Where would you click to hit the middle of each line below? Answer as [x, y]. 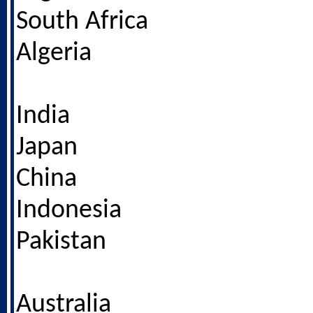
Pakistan [61, 242]
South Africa [82, 22]
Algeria [54, 53]
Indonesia [69, 211]
